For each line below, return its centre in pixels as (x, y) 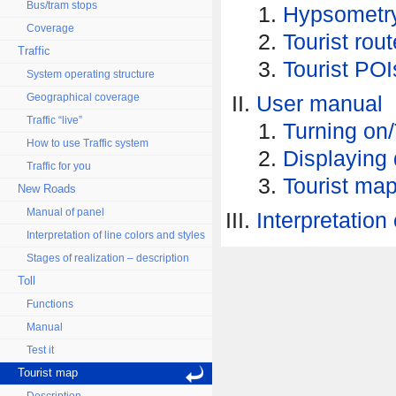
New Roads (47, 189)
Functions (50, 304)
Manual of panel (65, 212)
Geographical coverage (83, 97)
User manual (320, 103)
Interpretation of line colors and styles (116, 235)
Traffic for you (59, 166)
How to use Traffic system (88, 143)
